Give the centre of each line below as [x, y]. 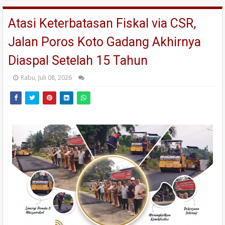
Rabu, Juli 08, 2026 [46, 78]
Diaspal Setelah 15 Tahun [78, 61]
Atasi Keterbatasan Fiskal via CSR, [102, 23]
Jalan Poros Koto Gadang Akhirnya [104, 42]
